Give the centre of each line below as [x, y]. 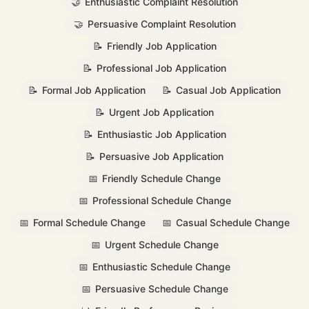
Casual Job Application [228, 90]
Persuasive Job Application [161, 156]
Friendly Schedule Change [161, 178]
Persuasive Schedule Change [161, 289]
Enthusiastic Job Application [161, 134]
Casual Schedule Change [233, 222]
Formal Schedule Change [89, 222]
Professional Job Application [161, 68]
